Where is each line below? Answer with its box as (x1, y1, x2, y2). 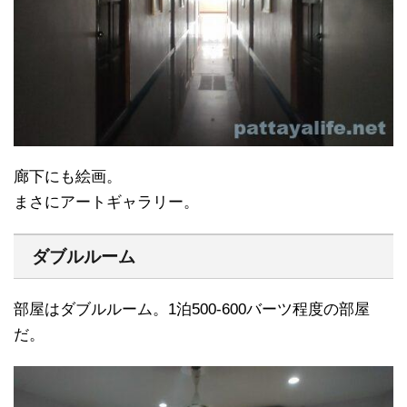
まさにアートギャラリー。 (14, 193, 199, 211)
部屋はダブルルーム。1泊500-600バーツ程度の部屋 (14, 300, 370, 318)
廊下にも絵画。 (14, 167, 122, 185)
